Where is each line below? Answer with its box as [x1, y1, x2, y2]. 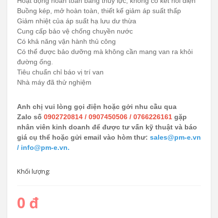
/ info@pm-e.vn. [17, 144, 70, 151]
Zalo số [17, 113, 44, 121]
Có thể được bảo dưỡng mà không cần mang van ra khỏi [17, 48, 193, 55]
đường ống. [17, 58, 53, 66]
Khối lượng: [17, 167, 52, 176]
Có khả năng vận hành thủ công [17, 37, 116, 45]
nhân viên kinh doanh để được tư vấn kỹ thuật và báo [17, 123, 197, 131]
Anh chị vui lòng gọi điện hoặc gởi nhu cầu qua [17, 103, 177, 110]
